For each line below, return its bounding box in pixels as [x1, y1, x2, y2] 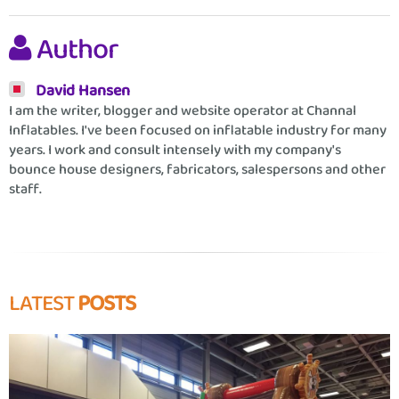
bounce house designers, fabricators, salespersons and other [9, 157, 386, 183]
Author [37, 25, 118, 77]
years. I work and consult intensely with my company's [9, 137, 341, 164]
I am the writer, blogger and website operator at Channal [9, 98, 356, 125]
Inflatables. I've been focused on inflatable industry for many [9, 118, 387, 144]
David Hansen [36, 77, 130, 106]
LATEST [9, 284, 77, 324]
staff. [9, 176, 42, 203]
